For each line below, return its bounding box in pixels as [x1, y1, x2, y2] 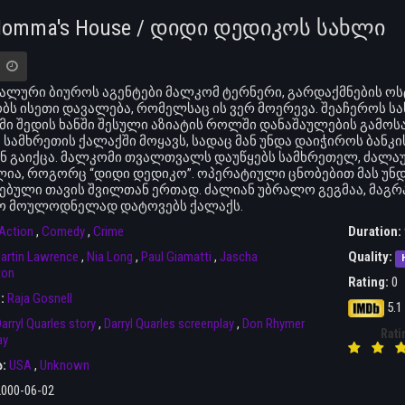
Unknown [39, 357, 89, 374]
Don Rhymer [241, 316, 305, 333]
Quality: [348, 249, 393, 266]
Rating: [348, 274, 390, 291]
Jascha [219, 249, 258, 266]
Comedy [41, 223, 85, 240]
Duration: [348, 223, 402, 240]
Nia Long [86, 249, 133, 266]
